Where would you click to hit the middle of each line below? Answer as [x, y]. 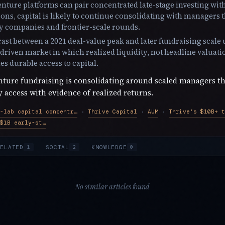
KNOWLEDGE [109, 147]
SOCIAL [58, 147]
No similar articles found [113, 187]
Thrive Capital [113, 112]
